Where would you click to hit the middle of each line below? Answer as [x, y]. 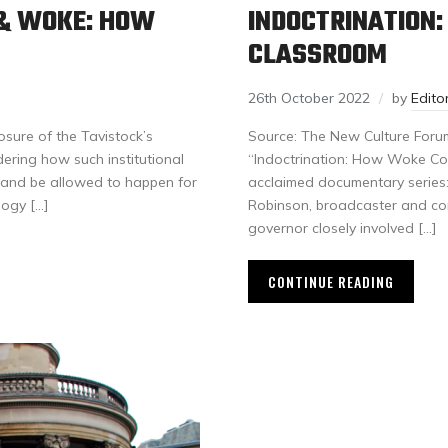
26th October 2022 [309, 98]
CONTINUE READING [331, 281]
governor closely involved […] [342, 228]
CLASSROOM [317, 55]
